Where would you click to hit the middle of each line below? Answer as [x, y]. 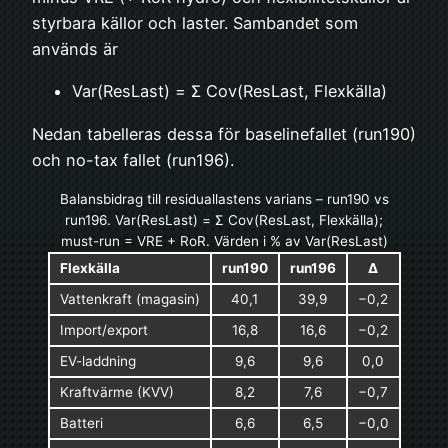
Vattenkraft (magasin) [129, 299]
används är [75, 49]
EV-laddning [97, 361]
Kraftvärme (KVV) [116, 392]
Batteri [81, 423]
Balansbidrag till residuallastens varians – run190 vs [224, 199]
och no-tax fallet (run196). [133, 159]
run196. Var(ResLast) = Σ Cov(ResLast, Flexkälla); [224, 220]
